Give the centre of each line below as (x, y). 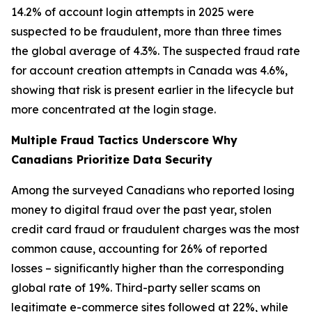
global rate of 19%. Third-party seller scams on (136, 288)
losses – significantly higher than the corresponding (148, 268)
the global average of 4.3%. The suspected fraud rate (156, 51)
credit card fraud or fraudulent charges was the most (155, 229)
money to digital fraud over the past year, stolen (141, 210)
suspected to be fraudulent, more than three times (146, 31)
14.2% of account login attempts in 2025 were (133, 12)
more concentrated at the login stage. (114, 109)
